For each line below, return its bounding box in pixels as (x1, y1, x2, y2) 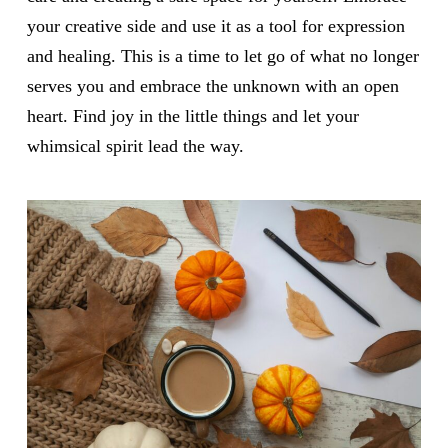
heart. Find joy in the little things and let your (26, 106, 359, 127)
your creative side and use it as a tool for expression (26, 16, 405, 37)
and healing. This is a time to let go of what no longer (26, 46, 419, 67)
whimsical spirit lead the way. (26, 136, 244, 157)
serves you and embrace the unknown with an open (26, 76, 399, 97)
